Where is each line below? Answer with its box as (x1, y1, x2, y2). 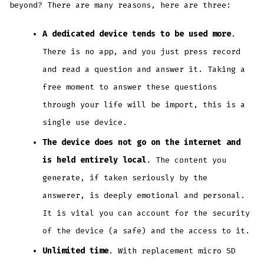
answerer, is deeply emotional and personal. (42, 190, 246, 201)
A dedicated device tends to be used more (42, 29, 232, 39)
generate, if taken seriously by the (42, 173, 208, 183)
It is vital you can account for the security (42, 208, 250, 219)
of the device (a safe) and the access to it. (42, 226, 250, 236)
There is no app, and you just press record (42, 47, 241, 57)
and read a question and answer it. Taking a (42, 64, 246, 75)
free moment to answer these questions (42, 82, 217, 93)
